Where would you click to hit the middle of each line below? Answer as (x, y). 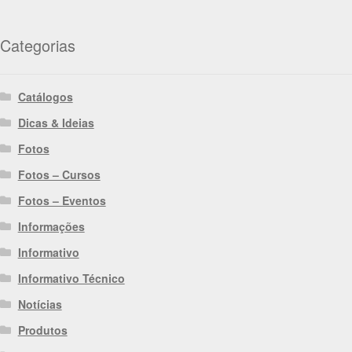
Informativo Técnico (71, 279)
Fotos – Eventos (62, 201)
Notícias (40, 304)
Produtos (42, 330)
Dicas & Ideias (56, 123)
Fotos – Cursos (59, 175)
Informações (51, 227)
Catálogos (45, 97)
